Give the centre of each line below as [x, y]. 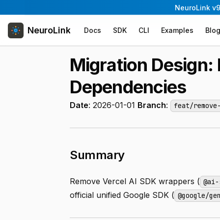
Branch [152, 105]
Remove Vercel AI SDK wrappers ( [135, 181]
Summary [97, 155]
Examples [178, 30]
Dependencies [128, 87]
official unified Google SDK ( [122, 195]
